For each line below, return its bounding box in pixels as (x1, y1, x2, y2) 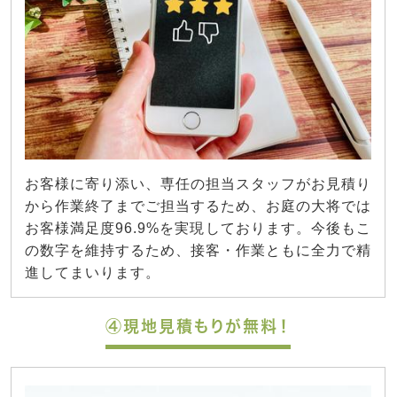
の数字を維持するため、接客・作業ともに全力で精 (25, 242, 371, 258)
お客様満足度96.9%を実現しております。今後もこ (25, 220, 371, 236)
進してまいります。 (25, 264, 160, 280)
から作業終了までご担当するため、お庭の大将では (25, 198, 371, 214)
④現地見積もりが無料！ (105, 317, 291, 334)
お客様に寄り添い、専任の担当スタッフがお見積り (25, 175, 371, 191)
